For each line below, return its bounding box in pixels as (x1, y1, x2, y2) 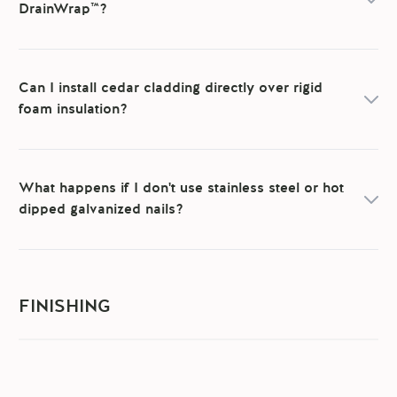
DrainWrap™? (19, 3, 108, 18)
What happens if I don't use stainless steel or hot (19, 182, 345, 197)
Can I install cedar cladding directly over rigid (19, 82, 323, 97)
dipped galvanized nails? (19, 203, 184, 218)
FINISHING (19, 299, 111, 317)
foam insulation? (19, 103, 128, 118)
